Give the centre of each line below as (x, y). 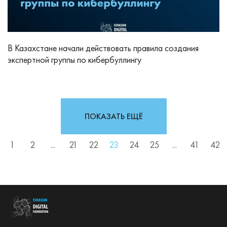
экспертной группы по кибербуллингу (74, 60)
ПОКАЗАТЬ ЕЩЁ (113, 117)
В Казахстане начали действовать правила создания (103, 48)
